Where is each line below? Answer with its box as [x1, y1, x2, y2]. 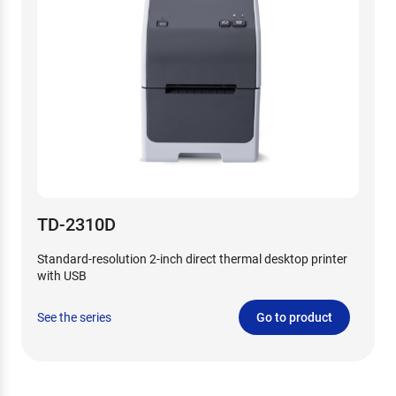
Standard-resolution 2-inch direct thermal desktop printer [37, 249, 347, 267]
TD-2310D [37, 211, 116, 235]
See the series [37, 308, 111, 325]
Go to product [256, 308, 332, 325]
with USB [37, 266, 87, 284]
